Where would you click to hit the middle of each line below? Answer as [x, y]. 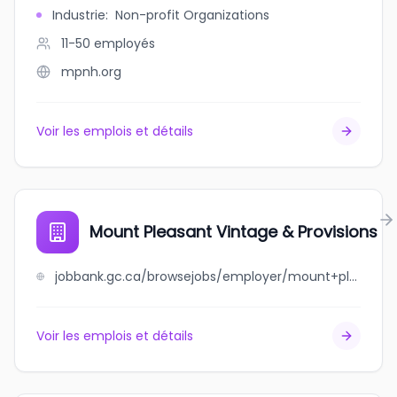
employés [125, 43]
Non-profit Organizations [192, 15]
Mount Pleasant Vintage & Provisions [234, 232]
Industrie [79, 15]
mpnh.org [91, 72]
